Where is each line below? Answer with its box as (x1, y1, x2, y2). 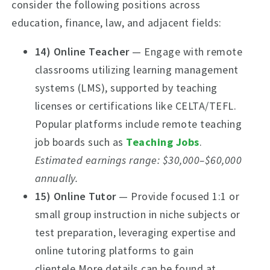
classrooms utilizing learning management (34, 63, 239, 77)
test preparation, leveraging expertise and (34, 225, 236, 239)
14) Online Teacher (34, 45, 130, 58)
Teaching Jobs (126, 135, 199, 149)
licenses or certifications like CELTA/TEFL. (34, 99, 237, 113)
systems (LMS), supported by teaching (34, 81, 218, 95)
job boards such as (34, 135, 127, 149)
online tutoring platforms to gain (34, 243, 194, 257)
